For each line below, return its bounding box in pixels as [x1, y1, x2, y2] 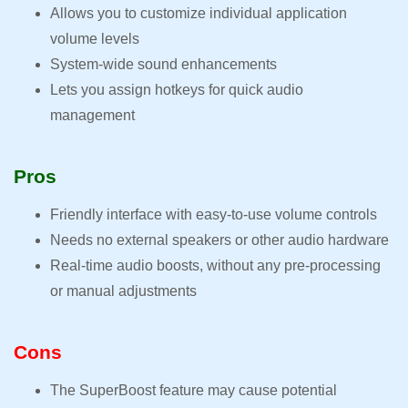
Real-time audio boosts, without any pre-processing [50, 258, 381, 274]
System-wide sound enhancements [50, 56, 280, 73]
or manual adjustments [50, 283, 197, 300]
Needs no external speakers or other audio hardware [50, 232, 393, 249]
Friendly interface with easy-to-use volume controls [50, 207, 381, 223]
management [50, 107, 138, 124]
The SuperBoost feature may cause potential [50, 382, 337, 399]
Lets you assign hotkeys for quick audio [50, 82, 303, 98]
